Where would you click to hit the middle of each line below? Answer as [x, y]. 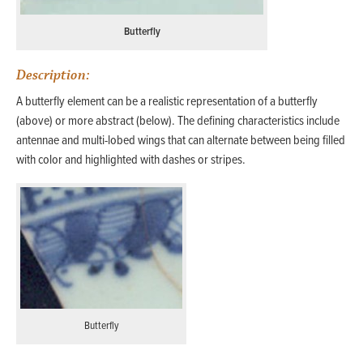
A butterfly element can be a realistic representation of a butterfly [167, 101]
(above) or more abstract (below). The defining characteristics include [178, 121]
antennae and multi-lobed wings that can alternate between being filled [181, 140]
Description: [53, 76]
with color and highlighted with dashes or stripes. [131, 160]
